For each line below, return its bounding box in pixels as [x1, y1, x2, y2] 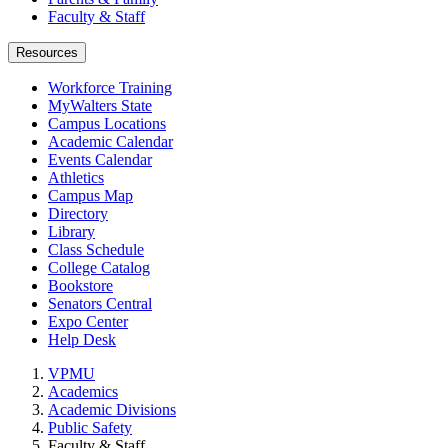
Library [48, 223, 95, 240]
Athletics [48, 169, 104, 186]
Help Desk [48, 331, 116, 348]
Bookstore [48, 277, 113, 294]
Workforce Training [48, 79, 172, 96]
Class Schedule [48, 241, 144, 258]
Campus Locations [48, 115, 166, 132]
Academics [48, 383, 118, 400]
